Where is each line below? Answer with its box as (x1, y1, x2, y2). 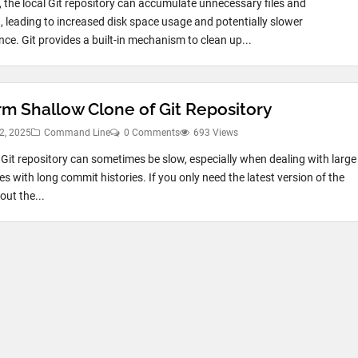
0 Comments (124, 127, 180, 138)
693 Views (193, 127, 238, 138)
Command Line (44, 127, 110, 138)
